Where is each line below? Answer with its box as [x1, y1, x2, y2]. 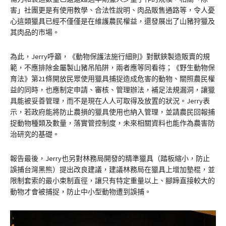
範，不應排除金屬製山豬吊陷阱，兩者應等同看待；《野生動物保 [10, 63, 215, 72]
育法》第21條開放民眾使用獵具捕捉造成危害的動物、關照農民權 [10, 74, 215, 83]
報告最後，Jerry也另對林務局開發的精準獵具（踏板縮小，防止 [10, 153, 210, 163]
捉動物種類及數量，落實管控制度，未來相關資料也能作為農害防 [10, 118, 215, 128]
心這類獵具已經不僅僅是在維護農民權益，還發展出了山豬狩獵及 [10, 16, 215, 26]
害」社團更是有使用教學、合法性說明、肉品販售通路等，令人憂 [10, 5, 215, 15]
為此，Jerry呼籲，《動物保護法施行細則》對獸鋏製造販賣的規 [10, 51, 210, 61]
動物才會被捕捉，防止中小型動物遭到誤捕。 [10, 187, 151, 196]
